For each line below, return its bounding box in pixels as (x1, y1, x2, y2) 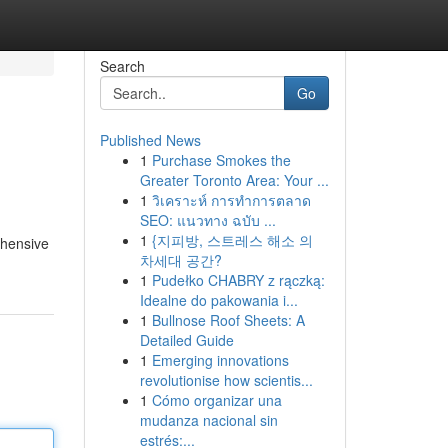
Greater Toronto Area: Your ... (139, 170, 329, 190)
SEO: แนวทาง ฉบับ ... (139, 210, 276, 230)
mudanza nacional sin (139, 410, 278, 430)
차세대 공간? (139, 250, 222, 270)
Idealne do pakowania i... (139, 290, 298, 310)
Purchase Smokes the (151, 150, 291, 170)
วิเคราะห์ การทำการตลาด (151, 190, 311, 210)
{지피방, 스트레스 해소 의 (151, 230, 313, 250)
